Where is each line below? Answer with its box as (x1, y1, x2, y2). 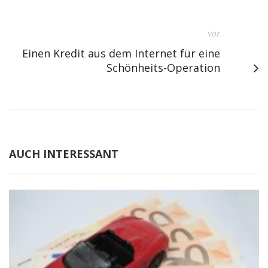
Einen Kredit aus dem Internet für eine (22, 46, 220, 60)
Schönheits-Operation (106, 60, 220, 75)
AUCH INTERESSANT (9, 147, 118, 161)
